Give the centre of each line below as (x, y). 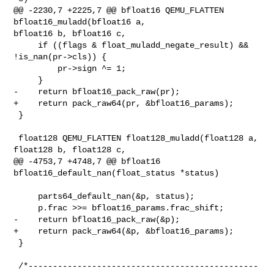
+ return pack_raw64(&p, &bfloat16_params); (124, 231)
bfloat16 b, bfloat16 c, (70, 33)
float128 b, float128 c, (70, 150)
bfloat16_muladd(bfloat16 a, (82, 22)
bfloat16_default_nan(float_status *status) (117, 173)
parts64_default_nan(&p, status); (26, 196)
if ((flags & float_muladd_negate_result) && (26, 45)
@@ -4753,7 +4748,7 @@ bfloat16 (87, 161)
